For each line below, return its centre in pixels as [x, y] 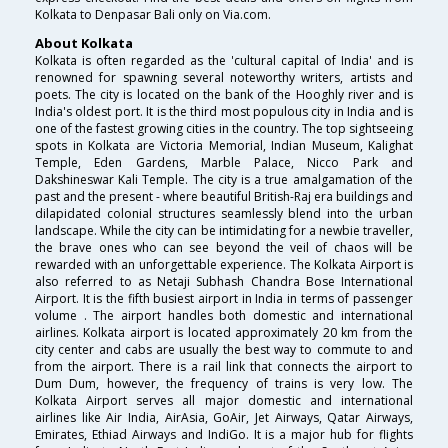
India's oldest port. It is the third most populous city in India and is [224, 111]
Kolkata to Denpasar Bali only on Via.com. [153, 15]
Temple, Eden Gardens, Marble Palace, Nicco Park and [224, 162]
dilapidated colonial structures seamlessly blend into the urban [224, 213]
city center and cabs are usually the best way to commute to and [224, 349]
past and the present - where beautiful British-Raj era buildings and [224, 196]
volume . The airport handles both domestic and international [224, 315]
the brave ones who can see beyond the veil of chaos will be [224, 247]
